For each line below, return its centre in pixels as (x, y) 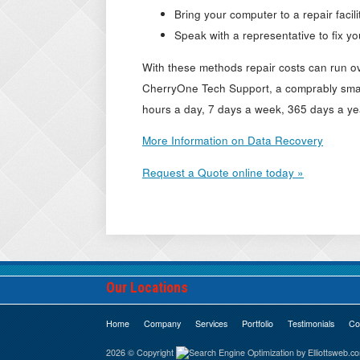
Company (162, 323)
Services (211, 323)
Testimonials (311, 323)
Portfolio (258, 323)
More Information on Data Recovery (233, 141)
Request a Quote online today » (223, 172)
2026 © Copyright (141, 352)
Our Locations (147, 288)
